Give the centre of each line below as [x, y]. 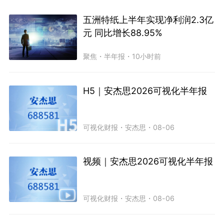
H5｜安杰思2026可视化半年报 [145, 90]
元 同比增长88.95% [123, 32]
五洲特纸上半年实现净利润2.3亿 [148, 19]
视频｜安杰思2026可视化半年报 [148, 161]
